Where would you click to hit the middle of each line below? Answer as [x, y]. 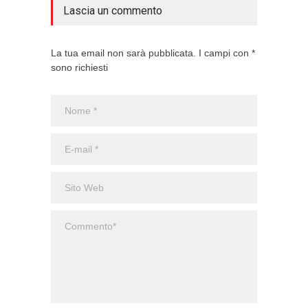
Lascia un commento [113, 11]
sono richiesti [79, 68]
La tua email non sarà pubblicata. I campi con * [153, 53]
